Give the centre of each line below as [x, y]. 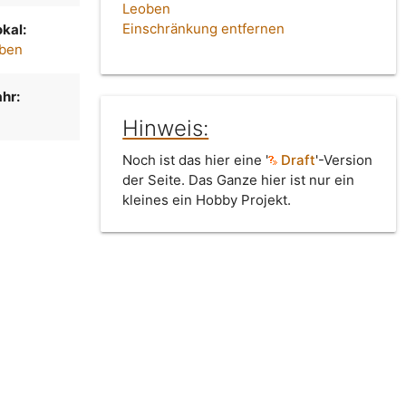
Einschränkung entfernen [204, 29]
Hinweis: [166, 129]
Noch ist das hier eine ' [196, 160]
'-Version [344, 160]
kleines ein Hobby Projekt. [207, 200]
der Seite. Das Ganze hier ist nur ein [239, 180]
